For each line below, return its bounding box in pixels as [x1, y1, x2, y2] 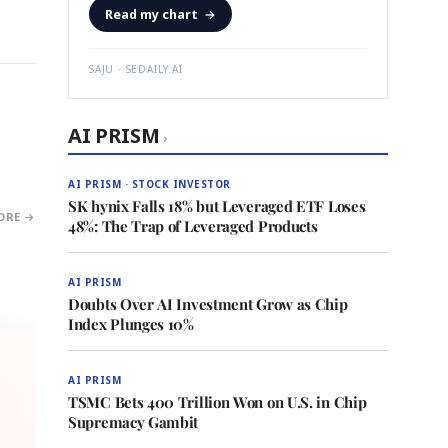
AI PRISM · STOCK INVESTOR [68, 177, 231, 191]
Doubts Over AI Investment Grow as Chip [68, 294, 348, 314]
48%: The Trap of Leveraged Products [68, 216, 318, 236]
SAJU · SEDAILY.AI [89, 62, 183, 76]
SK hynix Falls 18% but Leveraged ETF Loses [68, 196, 366, 216]
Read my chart [105, 5, 198, 23]
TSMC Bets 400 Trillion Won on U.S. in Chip [68, 392, 367, 412]
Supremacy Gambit [68, 412, 199, 432]
